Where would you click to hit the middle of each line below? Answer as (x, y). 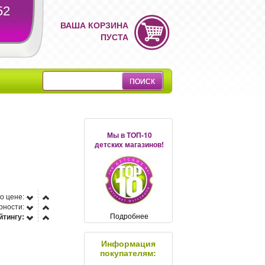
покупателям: (128, 252)
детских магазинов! (130, 144)
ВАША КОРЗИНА (95, 25)
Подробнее (130, 215)
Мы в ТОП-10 (129, 135)
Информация (128, 243)
